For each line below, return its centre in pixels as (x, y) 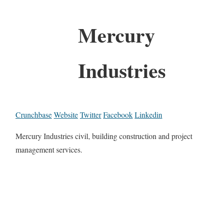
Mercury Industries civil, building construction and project (104, 136)
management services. (49, 149)
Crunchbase (34, 114)
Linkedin (148, 114)
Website (66, 114)
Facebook (118, 114)
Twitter (91, 114)
